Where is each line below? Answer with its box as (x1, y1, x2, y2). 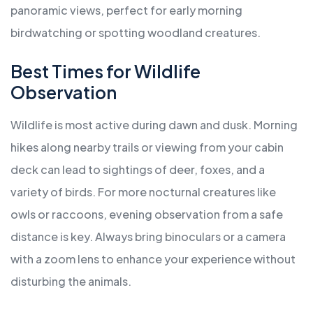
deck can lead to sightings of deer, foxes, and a (10, 162, 265, 177)
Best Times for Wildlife (10, 60, 201, 83)
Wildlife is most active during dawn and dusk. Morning (10, 117, 298, 133)
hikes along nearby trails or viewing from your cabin (10, 140, 284, 155)
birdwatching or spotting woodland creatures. (10, 25, 261, 41)
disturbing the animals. (10, 274, 131, 289)
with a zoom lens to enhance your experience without (10, 252, 296, 267)
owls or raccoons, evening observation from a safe (10, 207, 283, 222)
